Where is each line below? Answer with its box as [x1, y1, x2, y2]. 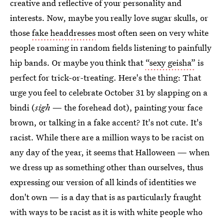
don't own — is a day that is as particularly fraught [10, 191, 201, 203]
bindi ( [10, 102, 35, 113]
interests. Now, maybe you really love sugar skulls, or [10, 12, 208, 23]
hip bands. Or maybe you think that [10, 57, 145, 68]
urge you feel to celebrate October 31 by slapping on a [10, 87, 208, 98]
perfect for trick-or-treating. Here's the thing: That [10, 72, 201, 83]
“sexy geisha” [145, 57, 196, 68]
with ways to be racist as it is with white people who [10, 206, 203, 218]
